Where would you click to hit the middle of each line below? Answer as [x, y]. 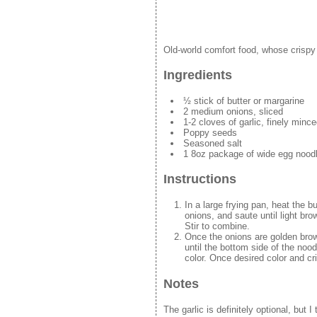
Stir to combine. [217, 226]
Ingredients [198, 75]
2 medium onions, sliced [233, 111]
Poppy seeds [210, 132]
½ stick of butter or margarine [244, 100]
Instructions [200, 179]
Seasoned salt [213, 143]
